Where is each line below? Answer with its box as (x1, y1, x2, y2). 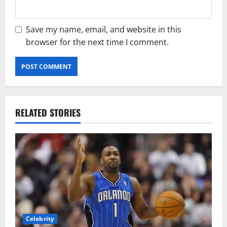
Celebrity (26, 214, 54, 223)
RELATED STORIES (15, 106, 81, 120)
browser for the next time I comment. (26, 36, 169, 48)
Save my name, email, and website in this (26, 24, 181, 35)
